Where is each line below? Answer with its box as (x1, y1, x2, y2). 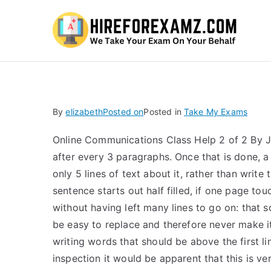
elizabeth (65, 106, 103, 117)
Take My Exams (184, 106, 248, 117)
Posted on (102, 106, 144, 117)
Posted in (143, 106, 184, 117)
